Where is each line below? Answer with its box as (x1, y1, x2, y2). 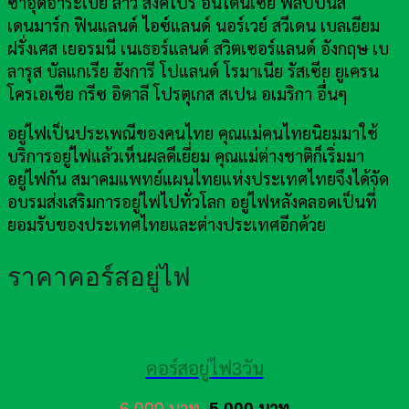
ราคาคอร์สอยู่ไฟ (7, 263, 191, 292)
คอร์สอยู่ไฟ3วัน (145, 358, 264, 379)
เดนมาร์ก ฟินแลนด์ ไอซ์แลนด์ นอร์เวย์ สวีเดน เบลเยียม (7, 16, 380, 36)
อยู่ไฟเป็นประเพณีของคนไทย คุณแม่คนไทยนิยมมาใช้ (7, 124, 378, 144)
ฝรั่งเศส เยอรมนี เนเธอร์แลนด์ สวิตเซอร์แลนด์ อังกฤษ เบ (7, 38, 389, 58)
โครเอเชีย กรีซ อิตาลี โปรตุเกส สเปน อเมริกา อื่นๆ (7, 84, 348, 104)
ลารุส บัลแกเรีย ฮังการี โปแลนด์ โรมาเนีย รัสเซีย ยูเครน (7, 61, 379, 81)
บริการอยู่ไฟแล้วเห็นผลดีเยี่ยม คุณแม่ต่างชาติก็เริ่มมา (7, 147, 364, 167)
